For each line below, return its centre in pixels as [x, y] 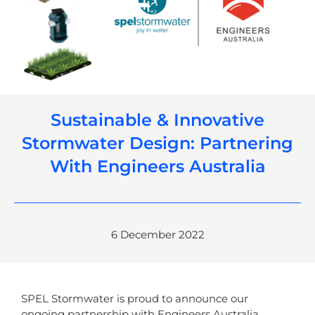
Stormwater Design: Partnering [157, 143]
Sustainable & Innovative [157, 120]
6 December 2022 [157, 235]
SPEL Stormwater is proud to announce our [135, 299]
